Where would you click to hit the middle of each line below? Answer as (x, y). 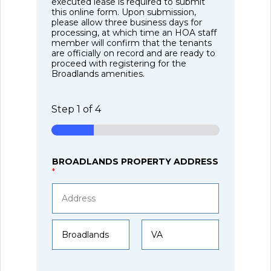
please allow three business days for (127, 23)
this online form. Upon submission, (124, 12)
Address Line (79, 218)
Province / (162, 264)
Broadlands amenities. (98, 74)
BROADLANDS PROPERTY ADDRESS (135, 162)
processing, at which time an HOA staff (134, 33)
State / (155, 254)
